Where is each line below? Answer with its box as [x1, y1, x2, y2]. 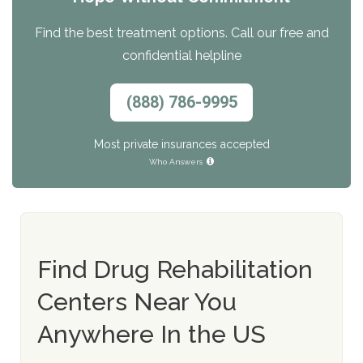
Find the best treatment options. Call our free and [34, 24, 329, 41]
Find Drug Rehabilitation [37, 254, 313, 284]
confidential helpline [122, 47, 241, 63]
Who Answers [148, 156, 203, 166]
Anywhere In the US [37, 319, 266, 348]
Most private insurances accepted [93, 137, 270, 151]
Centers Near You [37, 287, 237, 316]
